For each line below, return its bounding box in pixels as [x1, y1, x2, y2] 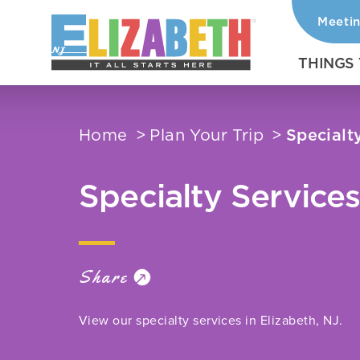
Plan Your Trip [149, 128, 264, 144]
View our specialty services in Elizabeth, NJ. [78, 311, 343, 329]
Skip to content [19, 18, 111, 36]
